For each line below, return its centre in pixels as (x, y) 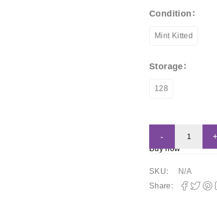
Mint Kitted (174, 36)
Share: (161, 186)
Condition (170, 14)
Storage (166, 67)
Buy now (165, 149)
